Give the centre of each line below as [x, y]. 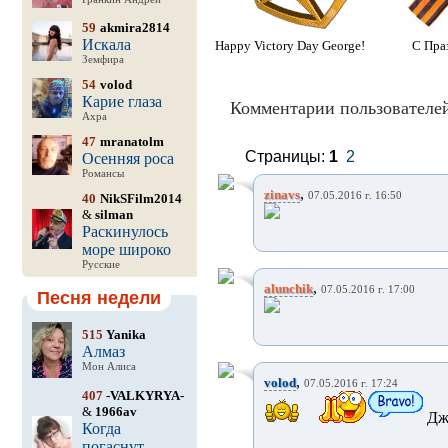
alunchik [288, 288]
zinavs [281, 194]
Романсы [102, 173]
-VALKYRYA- [143, 395]
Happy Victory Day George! [289, 45]
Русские [100, 264]
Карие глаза [121, 101]
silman [113, 214]
